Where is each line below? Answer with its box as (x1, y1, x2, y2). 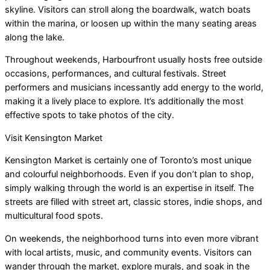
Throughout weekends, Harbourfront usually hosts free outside (5, 54, 262, 66)
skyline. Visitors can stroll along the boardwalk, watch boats (5, 4, 251, 15)
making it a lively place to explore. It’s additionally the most (5, 96, 243, 107)
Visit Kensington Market (5, 132, 102, 143)
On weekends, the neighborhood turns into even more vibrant (5, 233, 259, 244)
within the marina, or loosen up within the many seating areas (5, 17, 257, 29)
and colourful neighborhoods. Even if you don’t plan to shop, (5, 169, 254, 180)
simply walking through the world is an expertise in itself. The (5, 183, 254, 194)
